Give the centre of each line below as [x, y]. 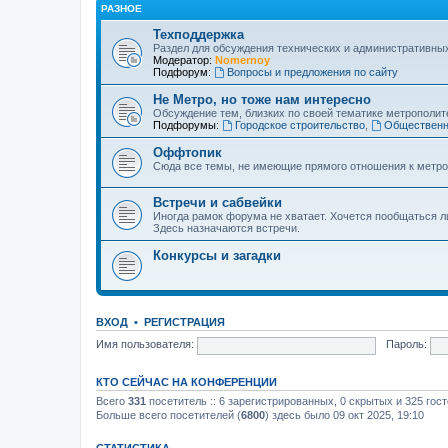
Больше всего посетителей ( [168, 414]
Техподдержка [198, 34]
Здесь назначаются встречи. [226, 227]
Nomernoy [242, 59]
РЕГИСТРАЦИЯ [184, 321]
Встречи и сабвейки [217, 202]
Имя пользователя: [145, 344]
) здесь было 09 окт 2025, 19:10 [344, 414]
